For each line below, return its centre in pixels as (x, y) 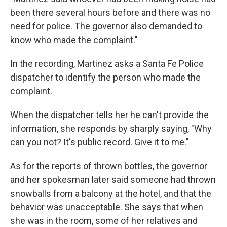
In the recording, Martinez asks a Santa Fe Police (107, 64)
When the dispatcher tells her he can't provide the (109, 115)
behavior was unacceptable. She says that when (107, 207)
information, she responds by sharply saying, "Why (111, 129)
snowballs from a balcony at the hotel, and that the (111, 194)
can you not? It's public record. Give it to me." (100, 142)
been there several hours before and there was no (110, 13)
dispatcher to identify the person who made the (105, 78)
